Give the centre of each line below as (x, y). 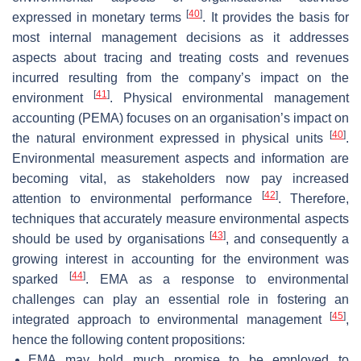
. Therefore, (313, 198)
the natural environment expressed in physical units (171, 138)
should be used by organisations (111, 239)
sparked (41, 279)
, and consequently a (287, 239)
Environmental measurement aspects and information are (180, 158)
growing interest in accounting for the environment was (180, 259)
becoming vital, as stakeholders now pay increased (180, 178)
